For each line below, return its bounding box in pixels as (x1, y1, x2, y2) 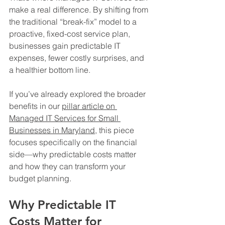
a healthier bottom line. (9, 65, 90, 75)
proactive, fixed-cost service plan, (9, 29, 132, 39)
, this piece (95, 125, 136, 136)
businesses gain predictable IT (9, 41, 123, 51)
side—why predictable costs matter (9, 149, 138, 160)
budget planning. (9, 173, 71, 184)
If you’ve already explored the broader (9, 89, 148, 99)
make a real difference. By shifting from (9, 5, 150, 15)
